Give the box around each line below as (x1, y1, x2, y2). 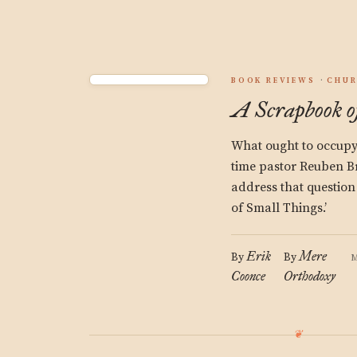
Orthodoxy (284, 269, 336, 284)
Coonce (231, 269, 265, 284)
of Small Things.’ (231, 200, 327, 216)
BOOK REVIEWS (231, 76, 316, 85)
